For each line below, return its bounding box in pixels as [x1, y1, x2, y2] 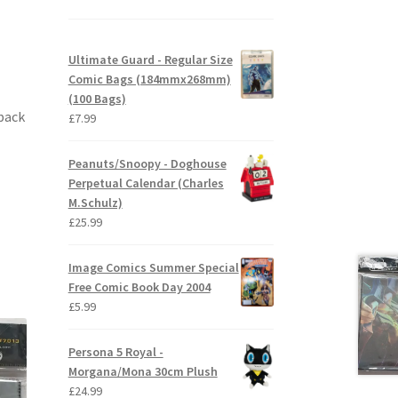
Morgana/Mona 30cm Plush [68, 363, 218, 380]
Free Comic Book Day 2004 [68, 279, 211, 296]
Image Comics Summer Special [68, 259, 239, 276]
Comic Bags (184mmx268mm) [68, 71, 231, 88]
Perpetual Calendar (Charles [68, 175, 224, 192]
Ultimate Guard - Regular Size [68, 52, 233, 68]
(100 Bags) [68, 91, 126, 107]
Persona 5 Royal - [68, 344, 163, 361]
